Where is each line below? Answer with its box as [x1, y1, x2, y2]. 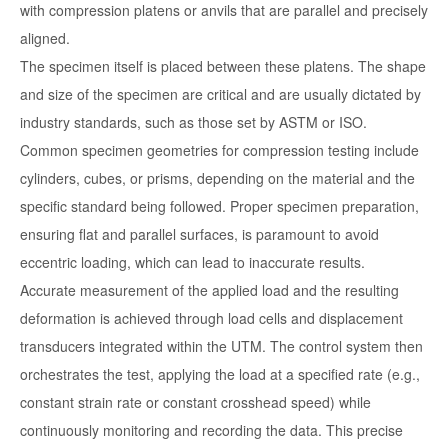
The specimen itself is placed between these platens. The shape [20, 56, 426, 77]
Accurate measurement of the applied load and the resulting [20, 280, 399, 301]
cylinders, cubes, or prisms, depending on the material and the [20, 168, 415, 189]
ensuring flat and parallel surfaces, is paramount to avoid [20, 224, 379, 245]
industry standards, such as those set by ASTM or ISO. [20, 112, 367, 133]
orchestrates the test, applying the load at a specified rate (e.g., [20, 364, 420, 385]
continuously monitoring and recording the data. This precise [20, 420, 403, 441]
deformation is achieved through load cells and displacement [20, 308, 403, 329]
